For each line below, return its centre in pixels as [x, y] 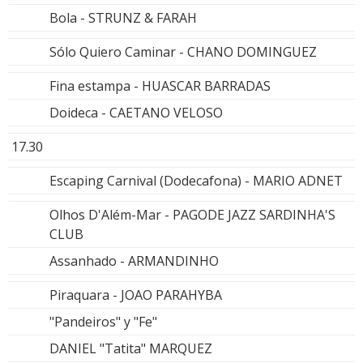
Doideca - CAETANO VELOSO [136, 112]
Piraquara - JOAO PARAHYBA [136, 295]
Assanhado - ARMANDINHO [134, 261]
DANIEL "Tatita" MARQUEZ [131, 348]
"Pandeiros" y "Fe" [103, 321]
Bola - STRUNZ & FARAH [123, 17]
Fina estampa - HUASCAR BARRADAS [160, 85]
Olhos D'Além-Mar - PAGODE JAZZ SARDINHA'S [192, 214]
